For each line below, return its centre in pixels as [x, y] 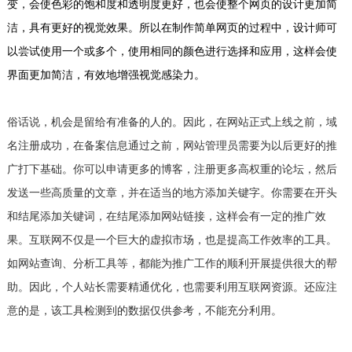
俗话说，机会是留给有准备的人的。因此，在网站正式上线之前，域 [172, 123]
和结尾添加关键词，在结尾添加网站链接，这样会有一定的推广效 [166, 217]
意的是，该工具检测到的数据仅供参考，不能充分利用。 [144, 311]
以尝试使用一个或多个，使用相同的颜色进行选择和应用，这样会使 [172, 52]
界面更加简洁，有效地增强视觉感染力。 [106, 75]
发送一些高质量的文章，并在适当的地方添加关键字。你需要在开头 [172, 193]
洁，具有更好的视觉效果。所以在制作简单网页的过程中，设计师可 [172, 28]
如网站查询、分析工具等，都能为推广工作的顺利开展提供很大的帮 [172, 264]
